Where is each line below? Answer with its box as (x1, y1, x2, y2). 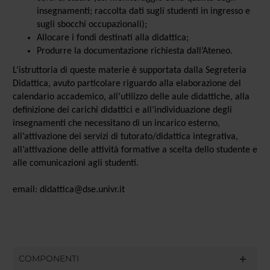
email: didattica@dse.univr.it (12, 184, 125, 195)
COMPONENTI (18, 253, 79, 264)
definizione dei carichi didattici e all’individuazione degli (12, 105, 232, 115)
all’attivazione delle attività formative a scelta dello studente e (12, 145, 257, 155)
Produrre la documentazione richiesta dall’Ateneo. (36, 46, 233, 56)
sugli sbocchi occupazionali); (36, 19, 147, 30)
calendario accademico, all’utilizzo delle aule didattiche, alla (12, 92, 250, 102)
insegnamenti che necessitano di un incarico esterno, (12, 118, 220, 128)
